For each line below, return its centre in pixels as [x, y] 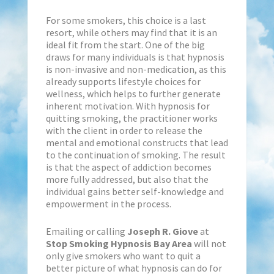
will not [209, 243]
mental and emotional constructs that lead [137, 142]
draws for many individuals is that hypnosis [135, 57]
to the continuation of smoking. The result [135, 154]
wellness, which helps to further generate [133, 93]
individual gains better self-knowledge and [135, 191]
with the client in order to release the [124, 130]
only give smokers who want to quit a [123, 255]
